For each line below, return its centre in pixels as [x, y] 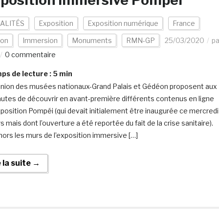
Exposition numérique [123, 23]
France [184, 23]
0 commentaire [30, 55]
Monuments [92, 40]
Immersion [40, 40]
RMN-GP [140, 40]
